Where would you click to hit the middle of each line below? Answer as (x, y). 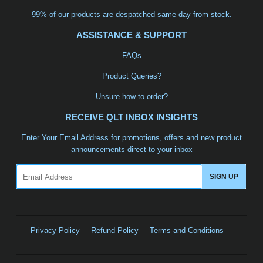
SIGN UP (224, 177)
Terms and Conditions (187, 231)
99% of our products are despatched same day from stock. (131, 15)
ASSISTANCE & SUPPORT (131, 36)
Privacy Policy (55, 231)
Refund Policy (115, 231)
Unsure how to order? (131, 97)
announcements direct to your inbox (131, 150)
